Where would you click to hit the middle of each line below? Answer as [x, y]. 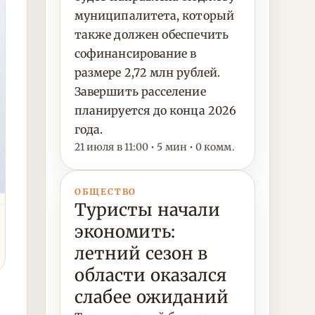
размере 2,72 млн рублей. [147, 72]
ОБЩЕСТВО [106, 192]
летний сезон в [141, 253]
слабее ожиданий [152, 297]
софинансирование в [136, 53]
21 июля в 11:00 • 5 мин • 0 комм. [155, 147]
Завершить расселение [140, 91]
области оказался [151, 275]
